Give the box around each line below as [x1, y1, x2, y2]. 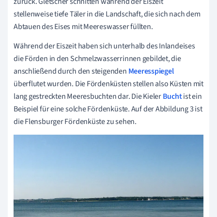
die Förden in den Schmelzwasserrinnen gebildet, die [14, 53, 181, 64]
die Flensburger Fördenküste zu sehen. [14, 116, 137, 127]
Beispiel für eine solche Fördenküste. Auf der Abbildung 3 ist [14, 104, 202, 115]
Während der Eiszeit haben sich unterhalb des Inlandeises [14, 41, 195, 52]
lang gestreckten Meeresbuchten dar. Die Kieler [14, 91, 163, 102]
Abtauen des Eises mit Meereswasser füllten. [14, 21, 153, 32]
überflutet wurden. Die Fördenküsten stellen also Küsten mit [14, 78, 204, 90]
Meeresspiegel [128, 66, 174, 77]
